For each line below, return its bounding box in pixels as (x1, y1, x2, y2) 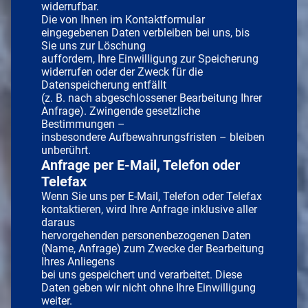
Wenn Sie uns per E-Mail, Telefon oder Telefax (41, 189, 262, 203)
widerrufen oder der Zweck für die (41, 65, 203, 78)
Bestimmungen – (41, 117, 125, 131)
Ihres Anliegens (41, 254, 115, 268)
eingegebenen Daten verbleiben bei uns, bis (41, 25, 250, 39)
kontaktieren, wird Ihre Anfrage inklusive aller (41, 202, 257, 216)
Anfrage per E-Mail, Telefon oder (41, 156, 240, 173)
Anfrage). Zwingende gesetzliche (41, 104, 200, 118)
